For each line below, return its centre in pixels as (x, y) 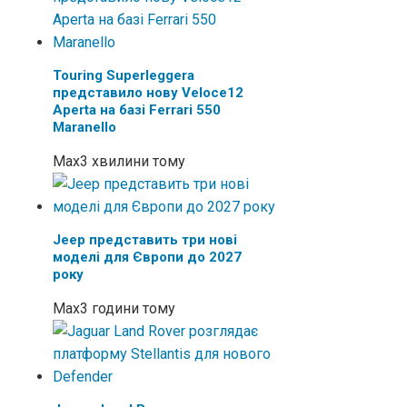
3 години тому (128, 308)
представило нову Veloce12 (148, 92)
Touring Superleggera (124, 75)
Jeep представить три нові (145, 239)
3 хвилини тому (133, 161)
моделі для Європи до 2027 (147, 257)
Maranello (84, 127)
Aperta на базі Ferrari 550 (137, 109)
